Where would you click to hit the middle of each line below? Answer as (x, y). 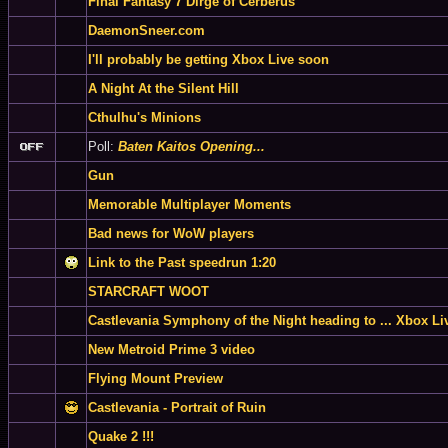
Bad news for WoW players (171, 233)
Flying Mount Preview (155, 378)
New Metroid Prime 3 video (171, 349)
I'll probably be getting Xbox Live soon (208, 59)
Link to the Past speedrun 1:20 (182, 262)
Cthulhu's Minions (144, 117)
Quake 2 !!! (121, 436)
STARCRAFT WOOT (148, 291)
